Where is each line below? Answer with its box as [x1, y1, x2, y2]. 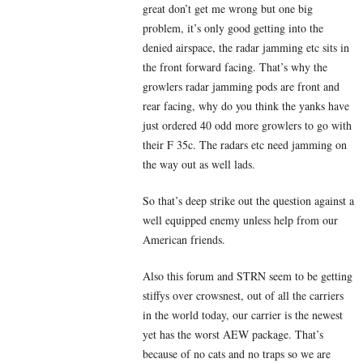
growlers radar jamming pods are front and [143, 79, 340, 95]
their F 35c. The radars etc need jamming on [143, 137, 347, 153]
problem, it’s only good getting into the [143, 20, 323, 36]
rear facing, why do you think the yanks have [143, 98, 349, 114]
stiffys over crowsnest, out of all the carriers [143, 288, 344, 304]
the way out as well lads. [143, 156, 255, 173]
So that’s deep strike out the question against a [143, 193, 354, 209]
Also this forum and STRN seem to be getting [143, 268, 352, 284]
